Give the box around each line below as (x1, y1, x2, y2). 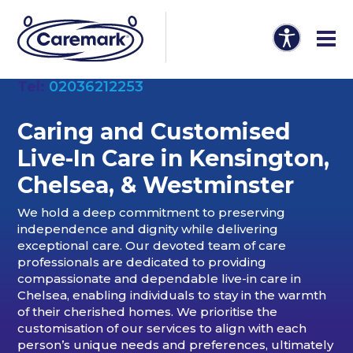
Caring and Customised (17, 118, 292, 145)
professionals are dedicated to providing (17, 255, 267, 270)
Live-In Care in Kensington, (17, 145, 330, 172)
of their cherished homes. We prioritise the (17, 304, 278, 320)
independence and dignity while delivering (17, 221, 279, 237)
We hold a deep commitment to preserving (17, 205, 286, 221)
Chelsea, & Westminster (17, 172, 295, 199)
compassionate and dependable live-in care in (17, 271, 302, 287)
